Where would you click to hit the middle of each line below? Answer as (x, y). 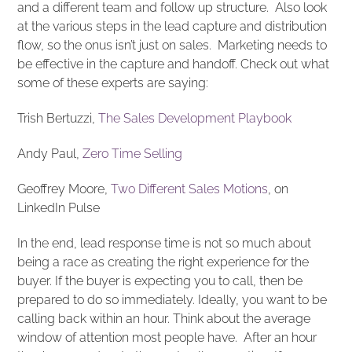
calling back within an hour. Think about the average (164, 318)
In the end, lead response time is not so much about (165, 243)
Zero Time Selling (133, 154)
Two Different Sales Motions (190, 189)
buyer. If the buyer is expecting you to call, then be (160, 280)
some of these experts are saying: (113, 83)
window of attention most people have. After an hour (167, 337)
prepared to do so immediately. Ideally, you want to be (172, 299)
